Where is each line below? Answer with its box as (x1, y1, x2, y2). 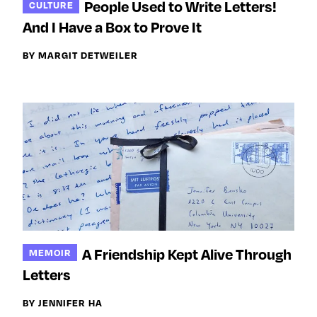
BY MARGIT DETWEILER (23, 49, 138, 62)
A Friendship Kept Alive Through (82, 245, 292, 264)
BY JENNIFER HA (23, 296, 103, 309)
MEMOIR (28, 246, 71, 258)
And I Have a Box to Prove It (23, 18, 202, 37)
